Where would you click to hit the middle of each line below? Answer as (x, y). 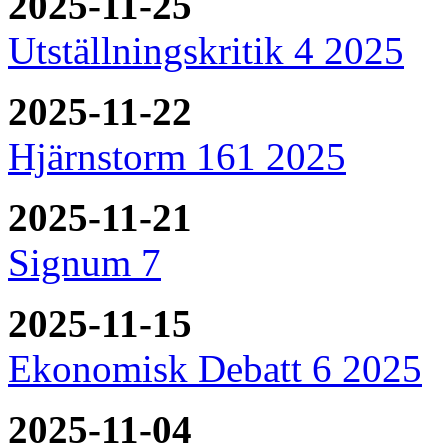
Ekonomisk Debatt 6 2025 (215, 368)
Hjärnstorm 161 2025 (177, 156)
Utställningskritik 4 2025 (206, 50)
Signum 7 (84, 262)
